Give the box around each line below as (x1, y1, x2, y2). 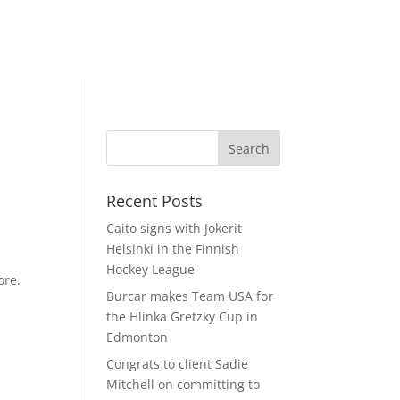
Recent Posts (106, 190, 204, 212)
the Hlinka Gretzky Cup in (106, 308, 259, 326)
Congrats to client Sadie (106, 355, 249, 373)
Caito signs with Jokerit (106, 220, 243, 237)
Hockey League (106, 261, 196, 279)
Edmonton (106, 329, 169, 346)
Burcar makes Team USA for (106, 287, 274, 305)
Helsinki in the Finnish (106, 240, 240, 258)
